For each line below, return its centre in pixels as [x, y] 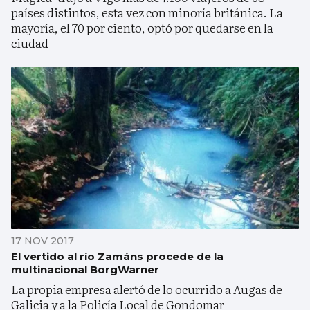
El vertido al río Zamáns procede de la [117, 257]
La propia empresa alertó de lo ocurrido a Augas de [147, 289]
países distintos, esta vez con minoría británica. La [147, 12]
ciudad [30, 43]
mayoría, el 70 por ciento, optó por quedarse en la [142, 28]
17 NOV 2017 [43, 241]
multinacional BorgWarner [85, 270]
